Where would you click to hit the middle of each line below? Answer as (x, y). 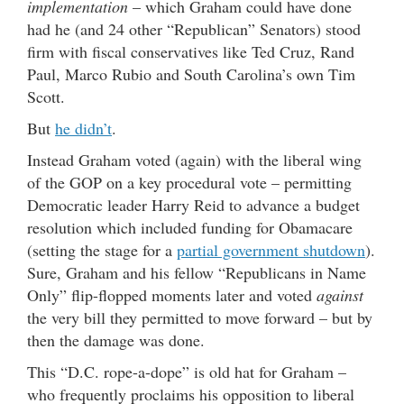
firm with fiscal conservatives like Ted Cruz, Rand (191, 51)
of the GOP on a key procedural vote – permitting (189, 182)
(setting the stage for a (102, 249)
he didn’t (83, 128)
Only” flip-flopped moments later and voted (172, 294)
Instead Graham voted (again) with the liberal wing (194, 159)
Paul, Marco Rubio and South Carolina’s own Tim (191, 73)
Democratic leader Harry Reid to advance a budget (193, 204)
